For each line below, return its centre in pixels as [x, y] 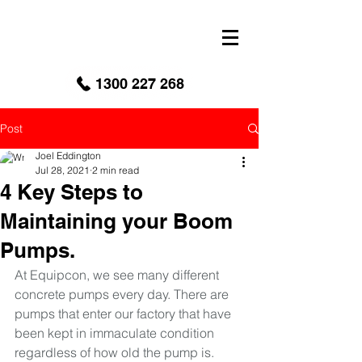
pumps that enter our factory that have [124, 314]
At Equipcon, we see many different [118, 275]
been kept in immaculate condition [116, 333]
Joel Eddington [68, 156]
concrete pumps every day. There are [123, 294]
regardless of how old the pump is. [116, 352]
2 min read [116, 170]
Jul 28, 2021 [63, 170]
